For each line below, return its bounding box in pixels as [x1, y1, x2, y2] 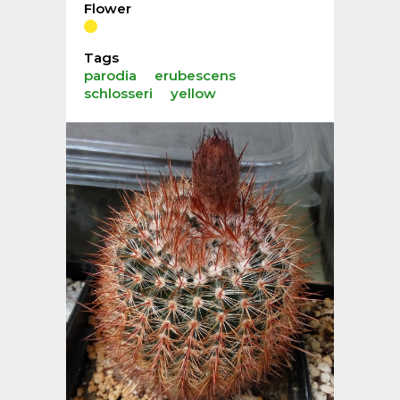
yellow [171, 85, 216, 102]
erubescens [154, 67, 236, 84]
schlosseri [84, 85, 153, 102]
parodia [84, 67, 137, 84]
